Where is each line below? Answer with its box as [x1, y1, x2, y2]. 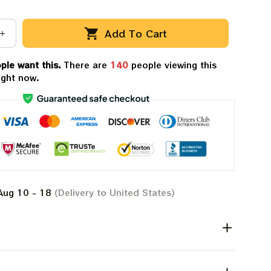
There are [64, 59, 110, 71]
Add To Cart [104, 25, 167, 41]
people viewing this [128, 59, 217, 71]
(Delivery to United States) [51, 186, 175, 199]
